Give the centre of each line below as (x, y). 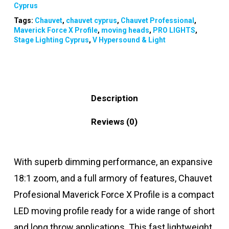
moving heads (125, 30)
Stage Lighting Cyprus (51, 40)
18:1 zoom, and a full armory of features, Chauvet (113, 178)
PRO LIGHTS (174, 30)
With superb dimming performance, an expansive (113, 162)
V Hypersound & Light (129, 40)
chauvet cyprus (91, 20)
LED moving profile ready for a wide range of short (114, 211)
